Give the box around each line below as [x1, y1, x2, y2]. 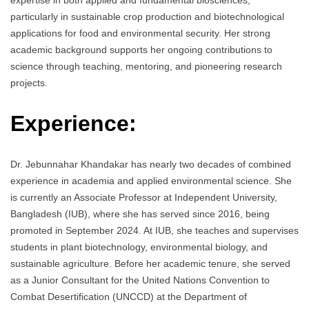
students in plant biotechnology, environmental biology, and [10, 241, 268, 253]
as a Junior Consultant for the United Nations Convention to [10, 275, 270, 286]
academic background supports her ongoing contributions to [10, 44, 272, 56]
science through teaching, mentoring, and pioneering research [10, 61, 282, 72]
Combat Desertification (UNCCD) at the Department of [10, 291, 247, 303]
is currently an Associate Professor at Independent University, [10, 192, 277, 203]
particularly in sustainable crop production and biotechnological [10, 11, 284, 23]
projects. [10, 77, 48, 89]
